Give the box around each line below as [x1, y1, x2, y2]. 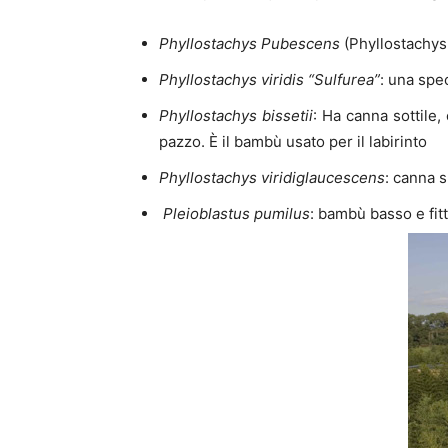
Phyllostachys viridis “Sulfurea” [159, 69, 380, 89]
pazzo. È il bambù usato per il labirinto [159, 131, 427, 151]
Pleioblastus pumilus [163, 203, 310, 223]
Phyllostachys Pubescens [159, 33, 340, 53]
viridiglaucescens [261, 167, 385, 187]
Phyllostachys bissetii [159, 105, 313, 125]
